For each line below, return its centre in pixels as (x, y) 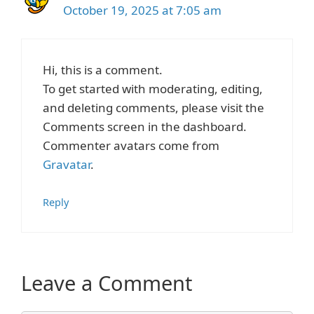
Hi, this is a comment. (103, 70)
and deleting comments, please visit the (153, 108)
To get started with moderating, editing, (153, 89)
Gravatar (67, 164)
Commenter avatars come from (131, 145)
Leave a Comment (107, 283)
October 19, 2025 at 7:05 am (142, 10)
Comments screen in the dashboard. (145, 127)
